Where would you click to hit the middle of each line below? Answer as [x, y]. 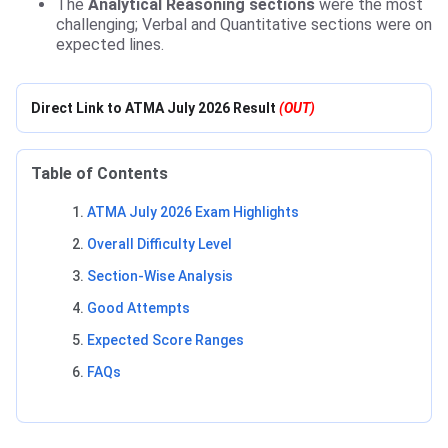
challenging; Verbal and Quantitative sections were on [244, 25]
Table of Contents [99, 174]
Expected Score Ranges [165, 340]
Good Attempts [138, 308]
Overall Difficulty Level [159, 244]
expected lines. [110, 45]
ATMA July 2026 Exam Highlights [193, 212]
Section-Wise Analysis [160, 276]
